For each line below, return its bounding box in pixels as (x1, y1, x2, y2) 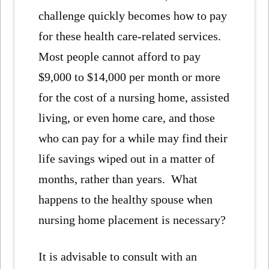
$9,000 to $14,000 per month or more (38, 70, 221, 84)
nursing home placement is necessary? (38, 213, 226, 227)
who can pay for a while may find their (38, 131, 228, 145)
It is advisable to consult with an (38, 249, 198, 263)
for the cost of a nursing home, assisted (38, 91, 230, 104)
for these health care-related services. (38, 29, 222, 43)
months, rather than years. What (38, 172, 198, 186)
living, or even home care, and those (38, 111, 216, 125)
